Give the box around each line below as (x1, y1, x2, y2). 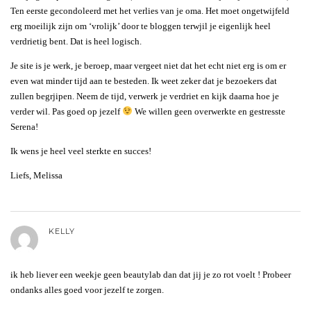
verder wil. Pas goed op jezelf (10, 106, 122, 117)
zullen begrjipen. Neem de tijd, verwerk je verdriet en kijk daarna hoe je (10, 90, 279, 101)
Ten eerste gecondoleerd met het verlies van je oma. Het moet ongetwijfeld (10, 5, 289, 16)
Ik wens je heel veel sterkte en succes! (10, 145, 151, 156)
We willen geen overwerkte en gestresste (132, 106, 285, 117)
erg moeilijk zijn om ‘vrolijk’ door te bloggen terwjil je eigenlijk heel (10, 20, 271, 31)
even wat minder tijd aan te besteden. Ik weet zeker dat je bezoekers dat (10, 75, 277, 86)
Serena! (10, 121, 38, 132)
